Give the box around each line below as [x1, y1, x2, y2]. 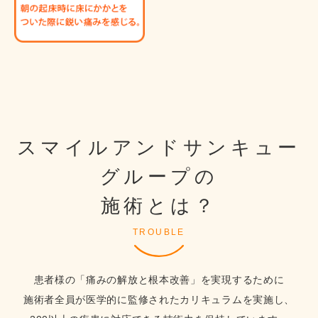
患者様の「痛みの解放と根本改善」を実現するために [33, 274, 285, 286]
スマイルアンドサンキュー [17, 137, 301, 159]
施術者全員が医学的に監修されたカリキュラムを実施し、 [23, 294, 295, 306]
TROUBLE [133, 227, 185, 238]
